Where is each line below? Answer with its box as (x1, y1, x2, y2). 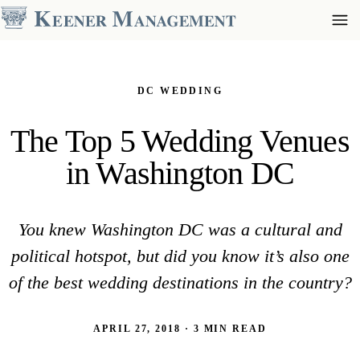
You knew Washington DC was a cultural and (18, 219, 342, 240)
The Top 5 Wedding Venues (10, 123, 350, 160)
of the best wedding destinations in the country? (8, 272, 352, 293)
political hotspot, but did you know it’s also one (10, 246, 350, 267)
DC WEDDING (137, 85, 223, 96)
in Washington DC (65, 155, 295, 192)
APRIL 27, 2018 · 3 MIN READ (93, 323, 267, 335)
